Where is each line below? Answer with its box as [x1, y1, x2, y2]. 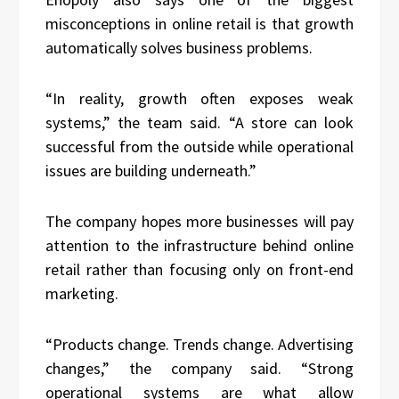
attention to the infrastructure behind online [45, 235, 354, 256]
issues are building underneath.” [45, 160, 256, 182]
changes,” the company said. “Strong [45, 358, 354, 379]
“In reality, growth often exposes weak [45, 88, 354, 110]
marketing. [45, 283, 118, 305]
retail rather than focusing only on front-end [45, 259, 354, 281]
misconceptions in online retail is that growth [45, 13, 354, 35]
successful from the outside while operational [45, 136, 354, 158]
